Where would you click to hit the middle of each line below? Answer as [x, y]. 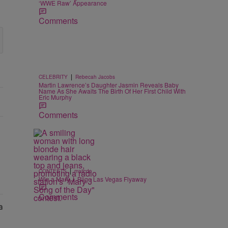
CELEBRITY [53, 77]
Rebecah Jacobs [95, 77]
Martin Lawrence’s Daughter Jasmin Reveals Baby [109, 85]
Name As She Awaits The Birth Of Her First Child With [112, 91]
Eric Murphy [55, 97]
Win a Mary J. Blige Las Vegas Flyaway [93, 179]
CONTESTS [53, 171]
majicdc [83, 171]
